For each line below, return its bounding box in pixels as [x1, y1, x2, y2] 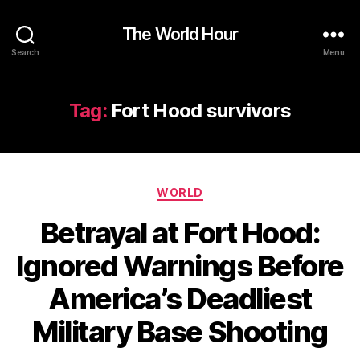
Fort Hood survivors [111, 99, 292, 122]
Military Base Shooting [32, 313, 328, 350]
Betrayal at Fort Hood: [39, 215, 321, 251]
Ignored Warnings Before [16, 247, 344, 284]
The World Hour [122, 23, 238, 44]
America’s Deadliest [48, 280, 312, 317]
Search [11, 47, 39, 57]
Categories [179, 181, 251, 198]
